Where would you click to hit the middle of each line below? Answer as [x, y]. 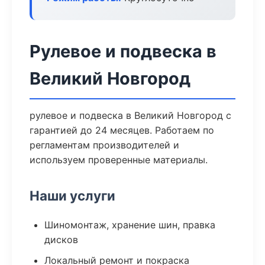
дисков [61, 240]
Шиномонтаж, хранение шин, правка [130, 225]
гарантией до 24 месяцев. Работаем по [122, 130]
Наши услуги [72, 195]
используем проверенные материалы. [119, 160]
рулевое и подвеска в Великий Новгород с [130, 115]
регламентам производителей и [104, 145]
